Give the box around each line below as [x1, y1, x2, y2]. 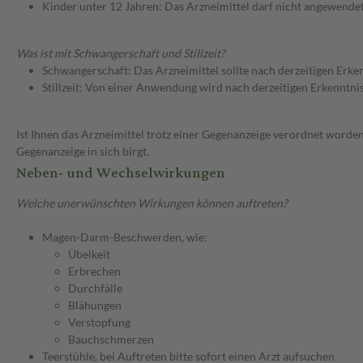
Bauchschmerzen [68, 332, 154, 347]
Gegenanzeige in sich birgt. [16, 144, 149, 159]
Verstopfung [68, 315, 130, 330]
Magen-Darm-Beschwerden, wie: [42, 230, 207, 245]
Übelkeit [68, 247, 110, 262]
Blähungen [68, 298, 122, 313]
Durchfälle [68, 281, 122, 296]
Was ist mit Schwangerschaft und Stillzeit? [16, 46, 225, 61]
